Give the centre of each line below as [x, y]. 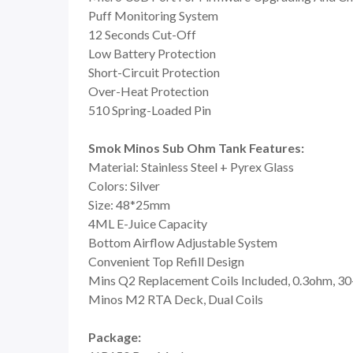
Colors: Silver [124, 186]
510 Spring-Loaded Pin [150, 110]
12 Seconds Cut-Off [142, 35]
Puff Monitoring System [153, 16]
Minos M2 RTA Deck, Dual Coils [176, 299]
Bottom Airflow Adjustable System [183, 243]
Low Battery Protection [152, 54]
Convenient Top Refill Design [166, 262]
